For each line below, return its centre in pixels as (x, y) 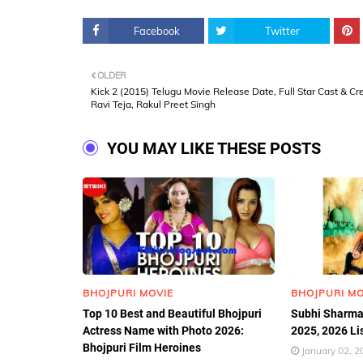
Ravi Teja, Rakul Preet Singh (153, 104)
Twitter (282, 31)
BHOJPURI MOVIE (128, 293)
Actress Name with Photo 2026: (163, 331)
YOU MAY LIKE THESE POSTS (214, 148)
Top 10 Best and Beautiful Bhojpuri (172, 314)
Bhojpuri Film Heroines (142, 348)
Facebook (156, 31)
